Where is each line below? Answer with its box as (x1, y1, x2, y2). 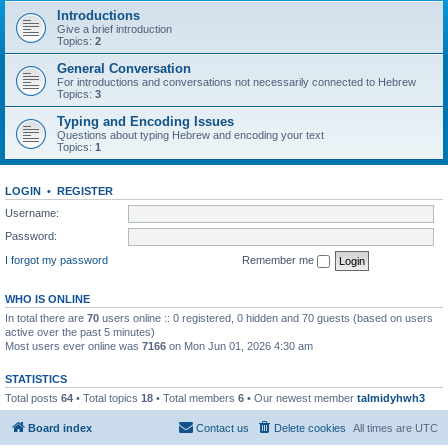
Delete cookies (274, 422, 346, 434)
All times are (353, 422, 415, 434)
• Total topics (73, 391, 141, 404)
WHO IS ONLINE (5, 292, 90, 305)
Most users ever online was (5, 339, 142, 352)
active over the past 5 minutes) (5, 325, 155, 338)
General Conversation (57, 61, 191, 76)
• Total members (153, 391, 238, 404)
